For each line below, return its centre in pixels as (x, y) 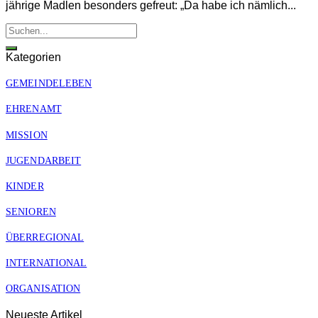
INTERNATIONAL (46, 263)
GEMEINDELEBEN (49, 83)
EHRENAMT (34, 109)
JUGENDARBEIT (44, 160)
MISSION (27, 135)
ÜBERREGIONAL (45, 237)
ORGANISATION (43, 289)
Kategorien (33, 57)
